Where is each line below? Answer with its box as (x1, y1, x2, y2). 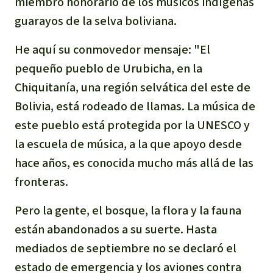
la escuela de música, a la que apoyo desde (15, 135, 242, 152)
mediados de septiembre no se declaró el (15, 239, 236, 257)
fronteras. (15, 173, 68, 190)
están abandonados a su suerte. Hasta (15, 221, 217, 238)
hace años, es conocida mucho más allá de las (15, 154, 253, 171)
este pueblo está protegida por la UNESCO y (15, 116, 250, 133)
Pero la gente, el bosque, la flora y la (15, 202, 211, 219)
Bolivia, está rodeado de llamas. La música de (15, 97, 255, 115)
